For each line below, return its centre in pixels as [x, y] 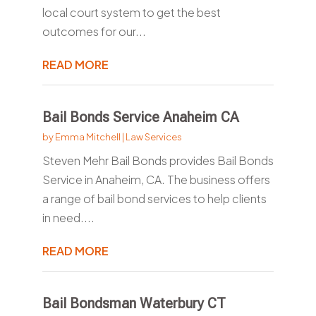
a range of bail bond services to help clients [154, 199]
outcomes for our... [94, 32]
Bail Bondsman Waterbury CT [134, 304]
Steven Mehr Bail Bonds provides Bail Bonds [158, 161]
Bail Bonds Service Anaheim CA [140, 117]
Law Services [153, 137]
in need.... [68, 218]
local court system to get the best [131, 13]
